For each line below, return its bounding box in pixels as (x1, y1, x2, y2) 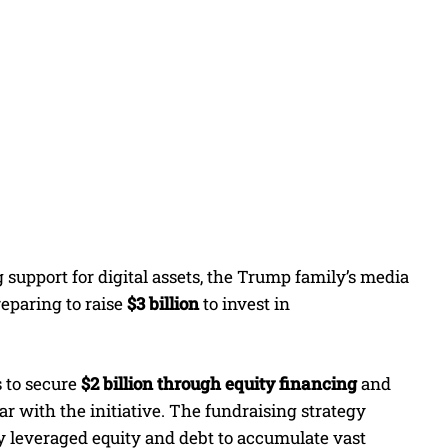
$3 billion (127, 292, 199, 316)
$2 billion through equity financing (81, 372, 357, 396)
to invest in (199, 292, 290, 316)
